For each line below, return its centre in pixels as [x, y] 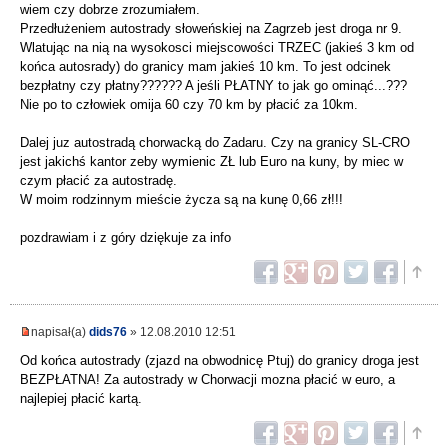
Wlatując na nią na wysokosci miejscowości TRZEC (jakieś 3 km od [217, 48]
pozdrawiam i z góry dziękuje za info [125, 238]
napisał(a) [60, 332]
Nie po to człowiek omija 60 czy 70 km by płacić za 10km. [189, 105]
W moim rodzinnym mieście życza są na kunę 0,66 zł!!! [181, 200]
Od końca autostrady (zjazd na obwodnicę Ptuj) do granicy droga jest [219, 361]
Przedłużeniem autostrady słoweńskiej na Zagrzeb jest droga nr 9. [211, 29]
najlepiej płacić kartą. [81, 399]
